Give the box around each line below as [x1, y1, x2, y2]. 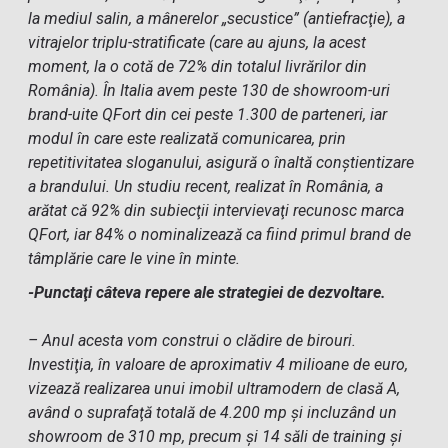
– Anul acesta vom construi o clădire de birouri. [28, 331, 357, 350]
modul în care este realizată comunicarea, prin [28, 129, 347, 148]
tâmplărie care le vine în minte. [28, 249, 241, 268]
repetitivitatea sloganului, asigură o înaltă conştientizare [28, 153, 415, 172]
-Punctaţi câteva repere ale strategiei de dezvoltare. [28, 283, 387, 302]
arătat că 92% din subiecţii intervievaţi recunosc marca [28, 201, 405, 220]
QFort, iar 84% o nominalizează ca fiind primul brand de [28, 225, 412, 244]
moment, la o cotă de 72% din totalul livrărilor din [28, 57, 368, 76]
